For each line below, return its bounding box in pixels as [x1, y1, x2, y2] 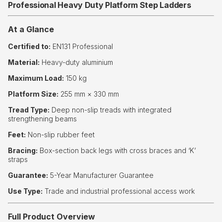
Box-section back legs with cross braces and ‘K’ [38, 146, 196, 155]
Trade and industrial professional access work [43, 187, 195, 196]
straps [8, 155, 28, 164]
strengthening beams [8, 114, 77, 123]
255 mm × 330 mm [58, 90, 119, 99]
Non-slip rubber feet [26, 130, 95, 139]
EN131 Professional [51, 42, 113, 51]
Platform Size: [8, 90, 58, 99]
